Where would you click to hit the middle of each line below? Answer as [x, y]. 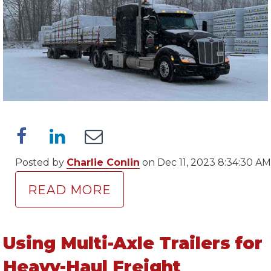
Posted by [41, 162]
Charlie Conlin [103, 162]
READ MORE [70, 190]
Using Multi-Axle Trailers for [133, 243]
